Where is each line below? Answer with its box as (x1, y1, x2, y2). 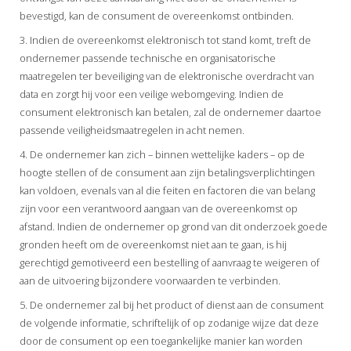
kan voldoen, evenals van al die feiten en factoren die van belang (20, 183, 315, 197)
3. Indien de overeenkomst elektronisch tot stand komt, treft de (20, 32, 311, 47)
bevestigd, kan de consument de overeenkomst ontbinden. (20, 8, 294, 23)
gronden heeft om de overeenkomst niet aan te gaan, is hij (20, 237, 287, 251)
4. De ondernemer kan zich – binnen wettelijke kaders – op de (20, 147, 305, 161)
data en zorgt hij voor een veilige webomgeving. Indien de (20, 86, 284, 101)
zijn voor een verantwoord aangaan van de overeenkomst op (20, 201, 298, 215)
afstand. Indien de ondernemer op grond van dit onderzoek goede (20, 219, 327, 233)
